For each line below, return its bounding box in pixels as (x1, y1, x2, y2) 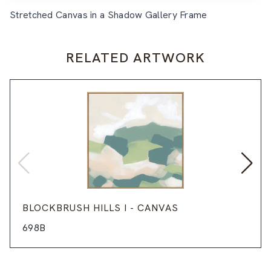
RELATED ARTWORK (66, 48, 205, 67)
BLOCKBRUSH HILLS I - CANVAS (22, 201, 178, 214)
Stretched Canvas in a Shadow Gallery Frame (10, 8, 207, 21)
